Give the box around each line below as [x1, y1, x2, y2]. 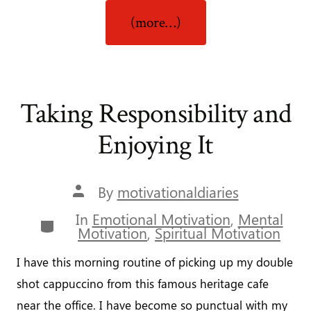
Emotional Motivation [92, 210, 230, 229]
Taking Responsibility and [19, 96, 292, 133]
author [72, 195, 115, 215]
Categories [38, 214, 107, 233]
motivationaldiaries [117, 183, 239, 202]
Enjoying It [98, 127, 213, 164]
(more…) [130, 12, 181, 32]
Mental [237, 210, 283, 229]
